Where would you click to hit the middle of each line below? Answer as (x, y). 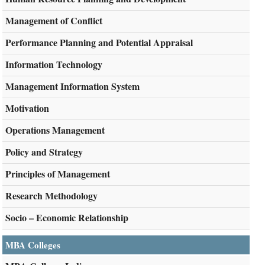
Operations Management (55, 130)
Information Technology (54, 64)
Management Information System (73, 86)
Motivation (28, 108)
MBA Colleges (33, 245)
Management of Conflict (54, 21)
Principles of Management (58, 174)
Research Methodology (52, 196)
